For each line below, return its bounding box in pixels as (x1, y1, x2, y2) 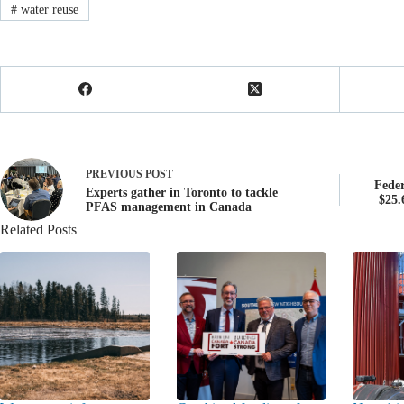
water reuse (16, 2, 78, 16)
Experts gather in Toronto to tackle (86, 185, 278, 199)
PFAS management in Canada (86, 199, 252, 214)
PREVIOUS (86, 167, 145, 180)
